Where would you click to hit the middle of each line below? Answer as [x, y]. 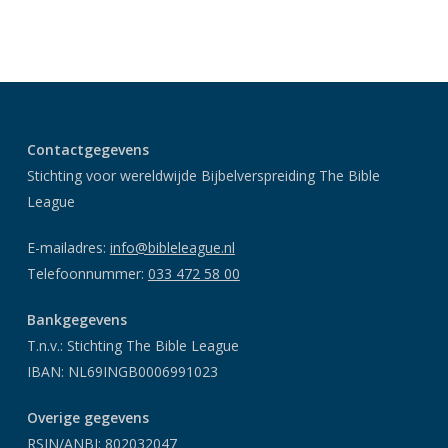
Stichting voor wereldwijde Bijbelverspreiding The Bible [203, 176]
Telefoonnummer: [87, 274]
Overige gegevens [87, 418]
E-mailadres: [68, 248]
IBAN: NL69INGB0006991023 [122, 372]
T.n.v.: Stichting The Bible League [132, 346]
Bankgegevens [76, 320]
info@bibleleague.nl [172, 248]
